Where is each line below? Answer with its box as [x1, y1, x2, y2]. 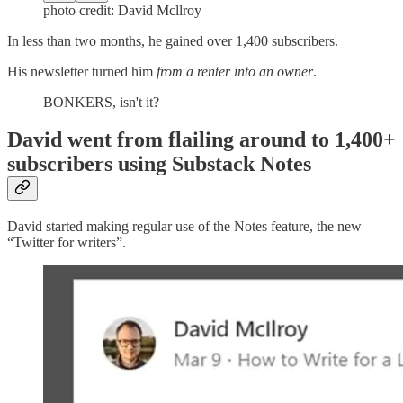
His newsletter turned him [7, 63, 157, 79]
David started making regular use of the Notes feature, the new [7, 219, 362, 235]
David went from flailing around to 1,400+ [7, 128, 396, 152]
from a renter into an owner [157, 63, 313, 79]
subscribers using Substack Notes [7, 152, 311, 176]
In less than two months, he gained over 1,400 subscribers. [7, 32, 338, 49]
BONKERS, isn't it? [43, 94, 159, 110]
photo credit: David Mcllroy [43, 2, 201, 18]
